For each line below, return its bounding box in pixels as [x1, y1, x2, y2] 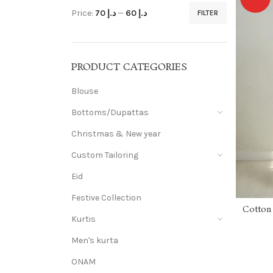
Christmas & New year [71, 129, 161, 139]
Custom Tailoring [71, 150, 138, 160]
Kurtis [71, 214, 96, 224]
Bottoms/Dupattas [71, 107, 149, 118]
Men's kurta [71, 235, 118, 246]
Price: [71, 7, 95, 18]
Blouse [71, 86, 98, 96]
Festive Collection [71, 193, 141, 203]
